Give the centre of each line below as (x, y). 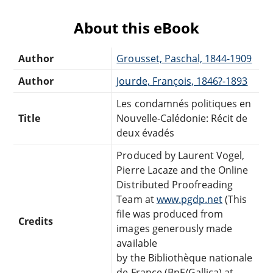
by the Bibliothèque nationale (185, 258)
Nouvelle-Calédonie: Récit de (182, 119)
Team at (136, 200)
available (137, 243)
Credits (36, 222)
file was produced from (170, 214)
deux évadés (145, 133)
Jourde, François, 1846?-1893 (182, 81)
